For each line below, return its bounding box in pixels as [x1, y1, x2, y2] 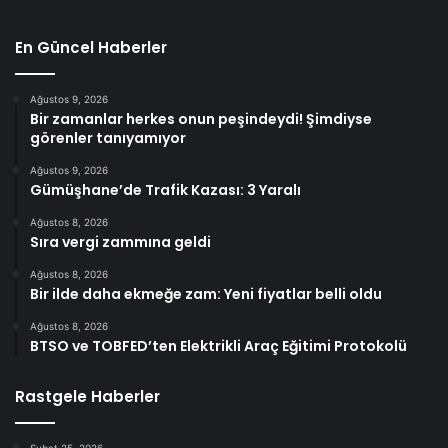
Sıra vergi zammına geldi [30, 232, 211, 253]
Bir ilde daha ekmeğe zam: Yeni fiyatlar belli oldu [30, 284, 382, 305]
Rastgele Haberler [15, 386, 160, 408]
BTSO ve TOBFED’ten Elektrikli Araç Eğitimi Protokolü [30, 336, 407, 357]
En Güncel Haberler [15, 37, 167, 59]
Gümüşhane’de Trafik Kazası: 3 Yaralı [30, 180, 301, 201]
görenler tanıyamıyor [30, 128, 186, 149]
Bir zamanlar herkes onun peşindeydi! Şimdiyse [30, 109, 372, 130]
